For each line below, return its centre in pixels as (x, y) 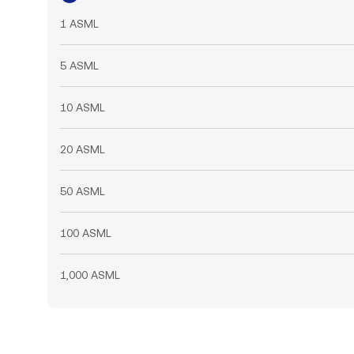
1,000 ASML (90, 275)
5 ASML (79, 66)
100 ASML (86, 233)
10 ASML (83, 107)
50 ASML (83, 191)
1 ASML (79, 24)
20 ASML (83, 149)
